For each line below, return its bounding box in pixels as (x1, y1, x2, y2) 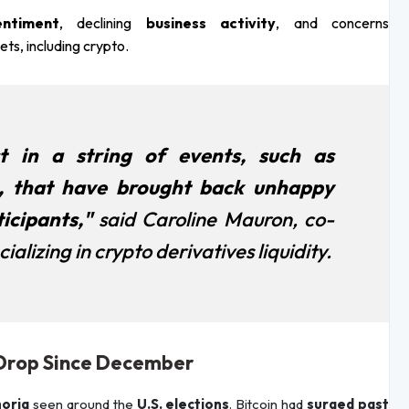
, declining (58, 14, 146, 33)
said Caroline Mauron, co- (98, 206, 334, 233)
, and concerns (276, 14, 389, 33)
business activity (145, 14, 276, 33)
